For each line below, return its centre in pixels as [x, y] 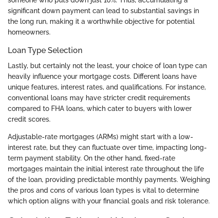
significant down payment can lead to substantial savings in [103, 11]
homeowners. [29, 32]
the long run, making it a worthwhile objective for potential [101, 22]
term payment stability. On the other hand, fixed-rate [91, 158]
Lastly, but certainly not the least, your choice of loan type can [107, 66]
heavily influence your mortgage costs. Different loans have [102, 77]
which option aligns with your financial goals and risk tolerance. [109, 201]
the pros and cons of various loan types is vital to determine [103, 191]
